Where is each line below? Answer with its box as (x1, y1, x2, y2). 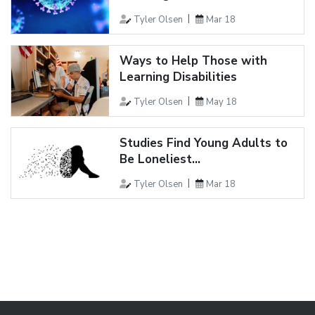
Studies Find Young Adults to (119, 134, 288, 151)
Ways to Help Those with (119, 52, 267, 69)
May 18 (205, 95, 237, 108)
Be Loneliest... (119, 150, 200, 167)
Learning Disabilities (119, 68, 237, 85)
